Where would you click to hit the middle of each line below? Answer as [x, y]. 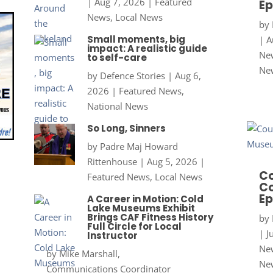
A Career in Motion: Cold [145, 199]
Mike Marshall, [89, 254]
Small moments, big [136, 40]
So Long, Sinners [126, 129]
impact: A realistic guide [147, 49]
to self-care [117, 58]
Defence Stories [132, 76]
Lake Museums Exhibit [141, 208]
